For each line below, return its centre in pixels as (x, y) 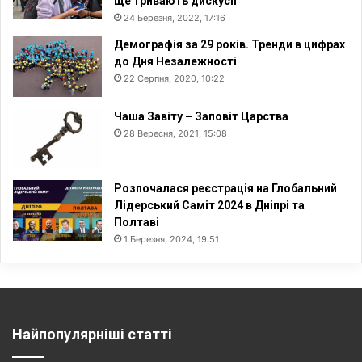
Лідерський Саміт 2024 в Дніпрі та (209, 206)
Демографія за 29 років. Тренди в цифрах (229, 45)
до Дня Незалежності (175, 62)
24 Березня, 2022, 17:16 (175, 18)
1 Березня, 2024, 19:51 (171, 240)
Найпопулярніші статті (92, 335)
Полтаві (137, 223)
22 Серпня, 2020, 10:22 (174, 79)
